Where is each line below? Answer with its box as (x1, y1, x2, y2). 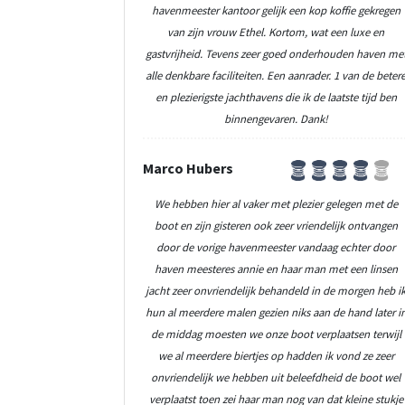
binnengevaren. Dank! (223, 111, 328, 127)
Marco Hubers (143, 159, 233, 178)
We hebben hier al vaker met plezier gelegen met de (154, 195, 398, 211)
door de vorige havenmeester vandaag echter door (156, 239, 396, 254)
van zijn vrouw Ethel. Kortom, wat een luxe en (167, 24, 385, 40)
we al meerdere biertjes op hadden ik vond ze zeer (157, 347, 394, 363)
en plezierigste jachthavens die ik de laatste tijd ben (155, 89, 397, 105)
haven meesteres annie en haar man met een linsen (154, 260, 398, 276)
